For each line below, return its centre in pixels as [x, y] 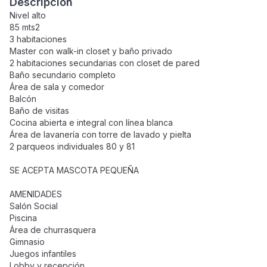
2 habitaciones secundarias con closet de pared [105, 63]
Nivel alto [28, 15]
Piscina [23, 218]
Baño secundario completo [63, 75]
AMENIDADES [36, 194]
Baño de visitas [39, 111]
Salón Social [34, 206]
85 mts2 [25, 27]
